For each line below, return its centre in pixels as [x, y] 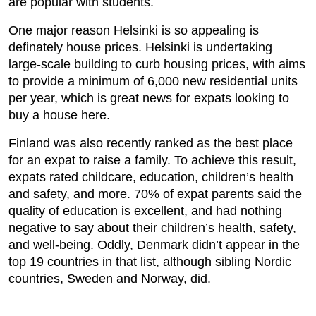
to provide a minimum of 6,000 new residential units [153, 81]
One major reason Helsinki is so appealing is [134, 30]
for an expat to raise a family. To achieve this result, [152, 160]
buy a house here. [59, 115]
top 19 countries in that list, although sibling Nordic [150, 261]
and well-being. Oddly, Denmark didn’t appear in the [154, 244]
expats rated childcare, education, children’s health [151, 177]
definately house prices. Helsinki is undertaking [140, 47]
